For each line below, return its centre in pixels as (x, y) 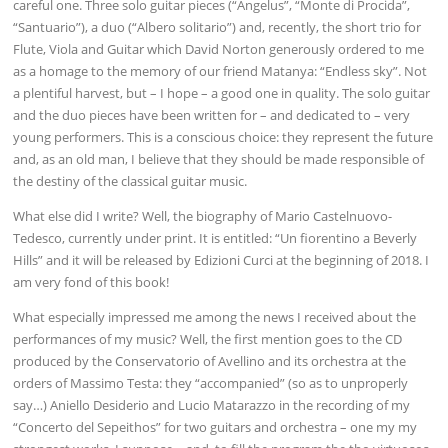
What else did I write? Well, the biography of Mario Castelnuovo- (203, 215)
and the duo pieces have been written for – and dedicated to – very (212, 114)
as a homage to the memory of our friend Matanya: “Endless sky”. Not (220, 70)
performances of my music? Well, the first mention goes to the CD (208, 338)
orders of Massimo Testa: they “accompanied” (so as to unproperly (211, 382)
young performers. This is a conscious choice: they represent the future (223, 136)
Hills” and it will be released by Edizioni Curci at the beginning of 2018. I (221, 259)
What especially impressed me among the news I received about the (215, 316)
